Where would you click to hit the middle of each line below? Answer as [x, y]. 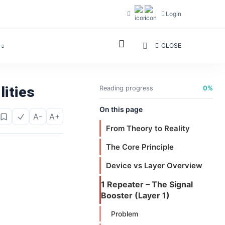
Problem [125, 214]
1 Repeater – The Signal [147, 184]
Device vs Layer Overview [154, 165]
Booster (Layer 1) [135, 195]
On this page [121, 109]
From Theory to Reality [148, 128]
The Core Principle [140, 147]
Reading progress [126, 88]
